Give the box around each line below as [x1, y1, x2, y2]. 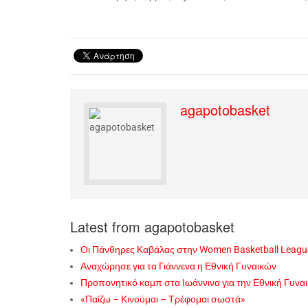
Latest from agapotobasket [70, 217, 234, 236]
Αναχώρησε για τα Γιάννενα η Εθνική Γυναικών [80, 261, 276, 272]
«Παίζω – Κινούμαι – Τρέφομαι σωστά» [80, 294, 245, 305]
